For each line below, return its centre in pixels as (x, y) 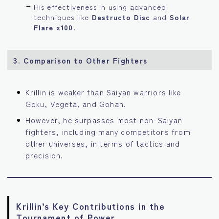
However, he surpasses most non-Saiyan (104, 120)
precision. (44, 155)
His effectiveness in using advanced (100, 6)
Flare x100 (53, 27)
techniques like (63, 17)
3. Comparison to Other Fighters (80, 60)
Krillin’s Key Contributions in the (90, 206)
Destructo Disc (121, 17)
